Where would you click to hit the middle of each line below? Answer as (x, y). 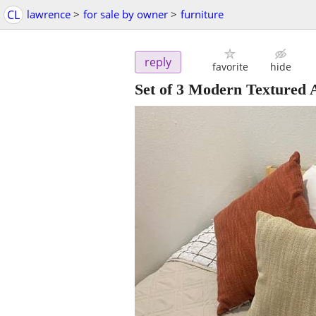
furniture (202, 14)
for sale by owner (126, 14)
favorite (230, 67)
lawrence (49, 14)
